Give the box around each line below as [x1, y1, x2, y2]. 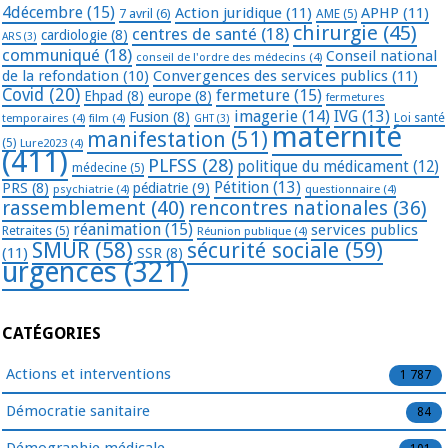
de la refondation [2, 66, 119, 85]
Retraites [2, 223, 52, 238]
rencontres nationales [189, 196, 388, 220]
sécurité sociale [187, 237, 339, 263]
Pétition [214, 177, 269, 197]
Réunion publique [197, 223, 291, 238]
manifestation [87, 126, 226, 152]
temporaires [2, 110, 69, 125]
